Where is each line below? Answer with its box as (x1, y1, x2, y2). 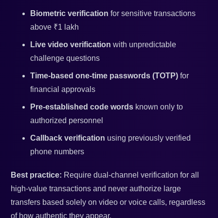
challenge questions (30, 54, 100, 63)
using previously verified (105, 134, 191, 143)
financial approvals (30, 85, 96, 94)
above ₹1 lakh (30, 23, 79, 32)
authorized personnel (30, 116, 104, 125)
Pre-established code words (30, 103, 134, 111)
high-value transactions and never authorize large (11, 184, 182, 193)
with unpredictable (111, 40, 177, 49)
